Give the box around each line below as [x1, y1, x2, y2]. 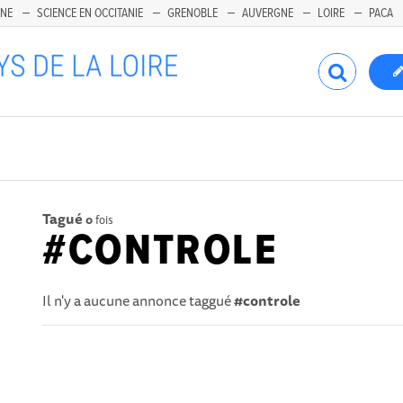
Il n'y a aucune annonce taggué [42, 289, 235, 312]
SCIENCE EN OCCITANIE [37, 5, 143, 22]
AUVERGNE [242, 5, 293, 22]
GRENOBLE [167, 5, 218, 22]
